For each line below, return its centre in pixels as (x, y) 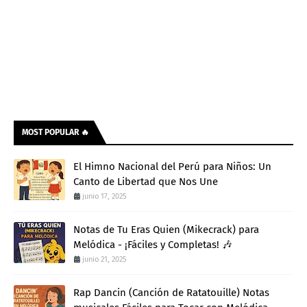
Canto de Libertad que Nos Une (146, 182)
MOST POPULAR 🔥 (56, 133)
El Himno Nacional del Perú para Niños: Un (172, 167)
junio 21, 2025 (105, 260)
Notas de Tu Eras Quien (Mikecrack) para (166, 230)
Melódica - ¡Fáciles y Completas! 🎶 (153, 245)
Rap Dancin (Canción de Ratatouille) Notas (171, 293)
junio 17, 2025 (105, 197)
